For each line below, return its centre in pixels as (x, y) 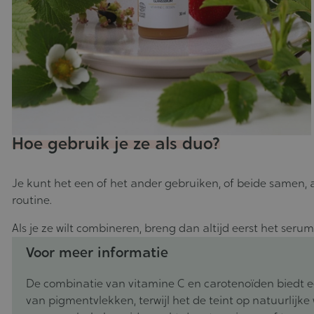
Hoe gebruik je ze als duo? (116, 144)
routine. (32, 200)
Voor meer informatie (97, 253)
